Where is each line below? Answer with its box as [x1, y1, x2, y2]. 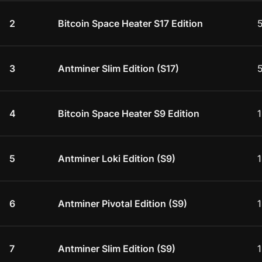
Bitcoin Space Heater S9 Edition [58, 107, 199, 119]
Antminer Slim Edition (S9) [58, 242, 175, 254]
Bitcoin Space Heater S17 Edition [58, 17, 203, 29]
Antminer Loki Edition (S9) [58, 152, 175, 164]
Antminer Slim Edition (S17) [58, 62, 179, 74]
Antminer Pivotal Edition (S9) [58, 197, 187, 209]
